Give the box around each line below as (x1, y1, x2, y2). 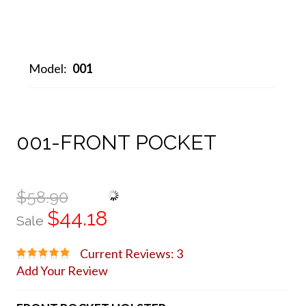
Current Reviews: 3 (79, 245, 183, 261)
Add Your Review (16, 262, 108, 278)
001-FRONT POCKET (16, 130, 217, 154)
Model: (28, 61, 69, 76)
